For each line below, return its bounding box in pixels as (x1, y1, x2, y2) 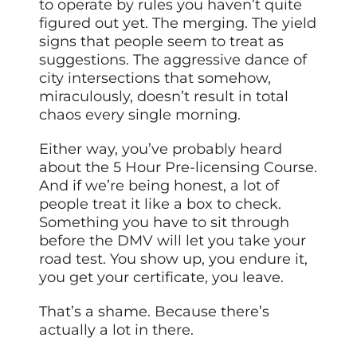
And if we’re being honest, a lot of (39, 176, 280, 194)
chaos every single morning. (39, 105, 241, 124)
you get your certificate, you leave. (39, 268, 284, 286)
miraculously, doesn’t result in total (39, 87, 289, 105)
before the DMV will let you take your (39, 231, 307, 249)
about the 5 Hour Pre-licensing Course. (39, 158, 318, 176)
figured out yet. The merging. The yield (39, 14, 317, 32)
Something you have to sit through (39, 213, 290, 231)
